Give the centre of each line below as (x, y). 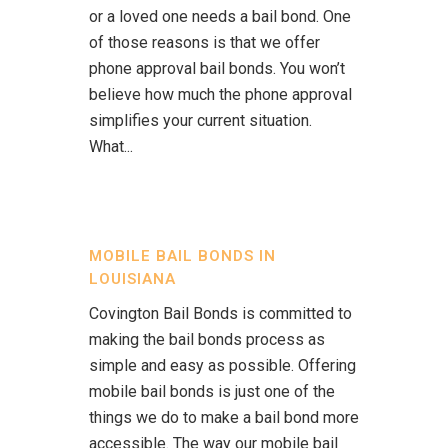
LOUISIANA (132, 279)
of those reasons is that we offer (204, 42)
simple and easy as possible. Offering (222, 365)
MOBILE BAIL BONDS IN (182, 256)
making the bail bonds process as (207, 339)
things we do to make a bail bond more (224, 417)
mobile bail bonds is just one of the (212, 391)
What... (111, 146)
